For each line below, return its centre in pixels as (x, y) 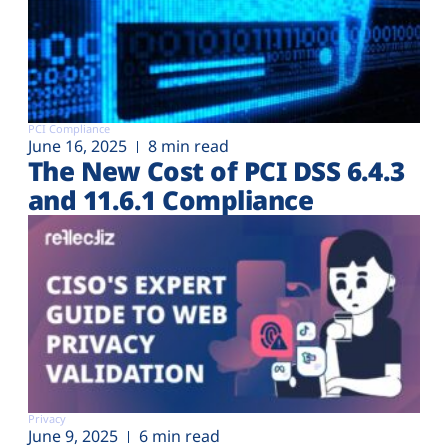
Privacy (47, 419)
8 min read (188, 145)
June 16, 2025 (77, 145)
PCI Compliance (69, 128)
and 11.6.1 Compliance (171, 199)
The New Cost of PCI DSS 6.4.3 (216, 170)
